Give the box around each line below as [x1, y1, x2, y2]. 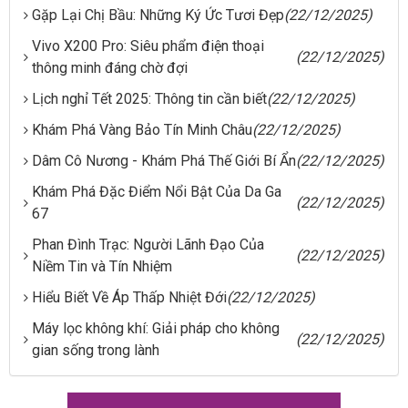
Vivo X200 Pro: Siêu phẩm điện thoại [32, 36, 264, 55]
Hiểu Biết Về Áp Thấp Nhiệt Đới [32, 288, 227, 306]
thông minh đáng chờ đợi [32, 58, 188, 76]
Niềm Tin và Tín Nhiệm [32, 257, 172, 275]
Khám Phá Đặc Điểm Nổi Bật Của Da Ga [32, 182, 281, 200]
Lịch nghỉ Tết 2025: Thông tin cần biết [32, 89, 267, 107]
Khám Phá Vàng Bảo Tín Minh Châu [32, 120, 252, 138]
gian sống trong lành [32, 341, 159, 359]
